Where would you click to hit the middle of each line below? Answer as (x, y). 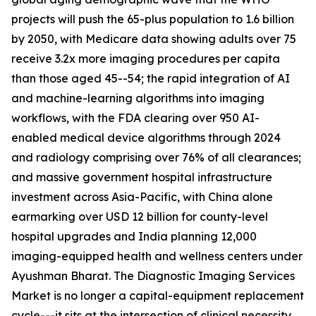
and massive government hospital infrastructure (142, 177)
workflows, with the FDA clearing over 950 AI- (135, 118)
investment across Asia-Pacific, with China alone (142, 197)
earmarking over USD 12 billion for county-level (140, 217)
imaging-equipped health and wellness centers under (157, 256)
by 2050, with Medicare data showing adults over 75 (154, 39)
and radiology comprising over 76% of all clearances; (156, 158)
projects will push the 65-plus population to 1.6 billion (153, 19)
